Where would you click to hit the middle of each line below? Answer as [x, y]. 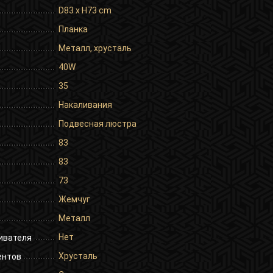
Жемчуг [74, 199]
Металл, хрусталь [95, 48]
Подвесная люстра [97, 123]
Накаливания [85, 105]
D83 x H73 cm [85, 10]
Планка [73, 29]
